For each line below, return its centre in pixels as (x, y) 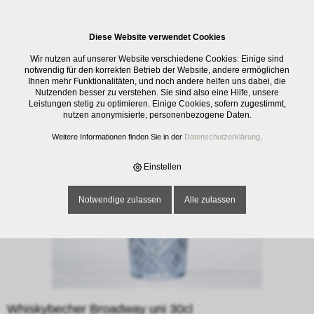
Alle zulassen (210, 200)
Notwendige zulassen (120, 200)
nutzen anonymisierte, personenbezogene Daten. (157, 115)
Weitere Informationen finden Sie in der (118, 137)
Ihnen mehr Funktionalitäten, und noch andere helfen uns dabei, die (157, 81)
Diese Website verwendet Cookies (157, 37)
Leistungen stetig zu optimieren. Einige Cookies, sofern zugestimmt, (157, 104)
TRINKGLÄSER (137, 51)
